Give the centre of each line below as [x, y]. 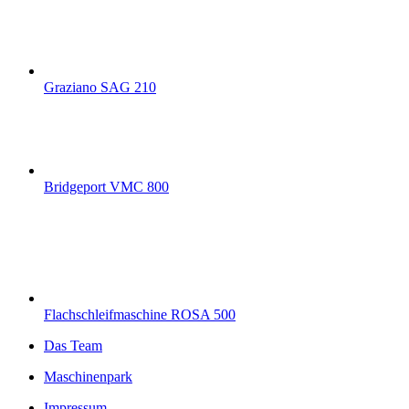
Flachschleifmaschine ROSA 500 [140, 315]
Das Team [73, 346]
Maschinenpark [88, 377]
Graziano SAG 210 [100, 88]
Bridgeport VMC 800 [106, 187]
